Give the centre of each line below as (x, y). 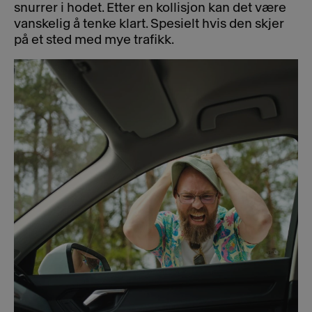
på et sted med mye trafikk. (94, 40)
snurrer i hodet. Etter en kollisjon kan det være (150, 8)
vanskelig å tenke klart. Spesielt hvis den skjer (149, 24)
